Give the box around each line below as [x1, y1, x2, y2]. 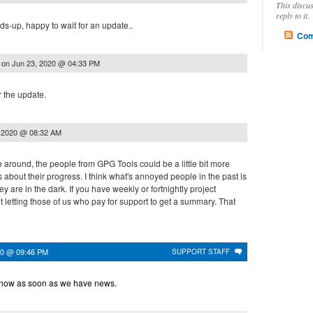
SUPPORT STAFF [172, 247, 230, 256]
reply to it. [276, 10, 310, 21]
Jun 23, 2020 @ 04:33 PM [12, 57, 100, 68]
